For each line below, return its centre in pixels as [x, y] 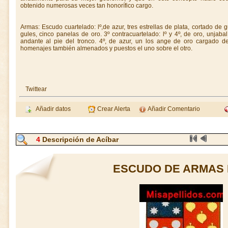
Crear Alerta [113, 109]
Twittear [36, 89]
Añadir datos [52, 109]
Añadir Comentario [173, 109]
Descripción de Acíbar [79, 139]
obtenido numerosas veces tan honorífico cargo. [87, 6]
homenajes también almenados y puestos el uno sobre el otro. [106, 48]
